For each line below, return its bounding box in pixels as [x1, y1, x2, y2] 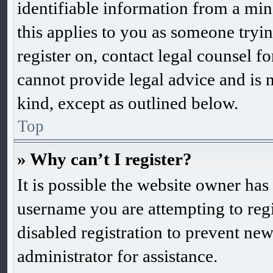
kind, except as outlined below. [17, 93, 238, 113]
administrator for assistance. [17, 246, 218, 266]
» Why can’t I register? [17, 149, 192, 169]
